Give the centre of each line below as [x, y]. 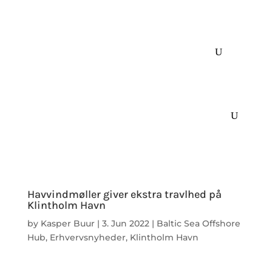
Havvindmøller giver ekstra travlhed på [124, 195]
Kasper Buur [67, 224]
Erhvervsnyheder [87, 238]
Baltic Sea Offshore [198, 224]
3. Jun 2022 [125, 224]
